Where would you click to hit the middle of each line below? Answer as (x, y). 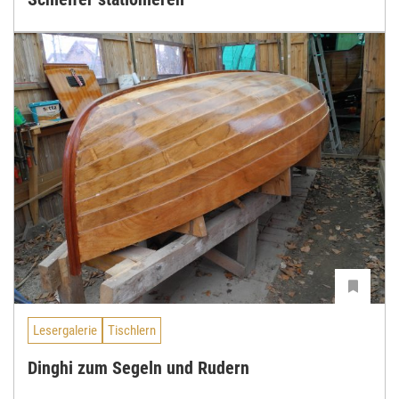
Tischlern (132, 330)
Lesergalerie (65, 330)
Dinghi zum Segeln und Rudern (138, 368)
